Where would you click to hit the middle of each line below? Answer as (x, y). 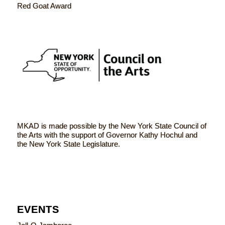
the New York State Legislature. (68, 144)
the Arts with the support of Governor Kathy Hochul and (107, 135)
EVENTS (38, 209)
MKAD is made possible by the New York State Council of (111, 126)
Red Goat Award (44, 6)
